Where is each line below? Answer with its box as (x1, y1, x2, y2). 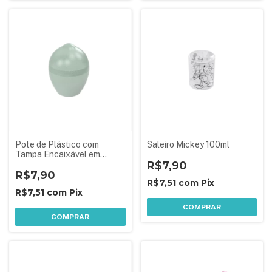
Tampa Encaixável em (15, 149, 100, 159)
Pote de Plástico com (15, 140, 99, 149)
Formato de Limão (15, 159, 85, 169)
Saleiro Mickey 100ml (146, 140, 229, 149)
